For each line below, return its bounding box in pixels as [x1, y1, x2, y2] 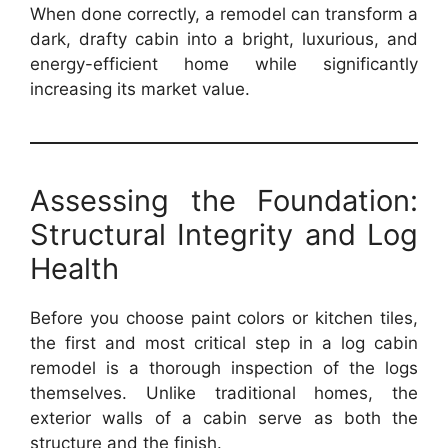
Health [30, 251, 119, 286]
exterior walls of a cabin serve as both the [30, 408, 418, 428]
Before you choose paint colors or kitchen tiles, [30, 308, 418, 328]
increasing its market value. [30, 79, 250, 99]
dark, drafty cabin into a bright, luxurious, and [30, 29, 418, 49]
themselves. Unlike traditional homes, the [30, 383, 418, 403]
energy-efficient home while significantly [30, 54, 418, 74]
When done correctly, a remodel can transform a [30, 4, 418, 24]
